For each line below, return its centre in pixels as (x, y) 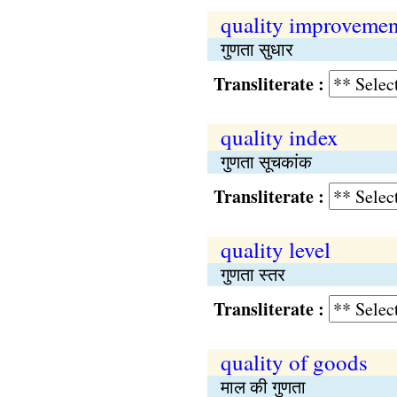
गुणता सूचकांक (266, 162)
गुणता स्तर (253, 274)
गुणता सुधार (257, 49)
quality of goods (294, 362)
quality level (275, 249)
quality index (279, 137)
